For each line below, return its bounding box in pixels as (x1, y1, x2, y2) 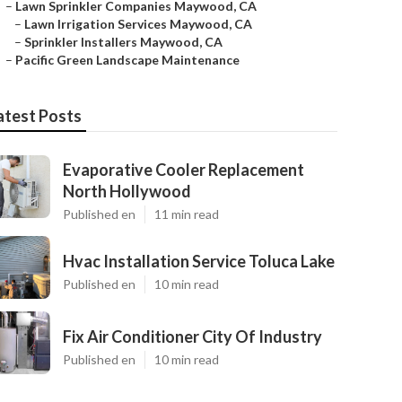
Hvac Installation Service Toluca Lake (63, 251, 335, 271)
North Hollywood (63, 181, 191, 201)
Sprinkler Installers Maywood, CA (24, 34, 223, 49)
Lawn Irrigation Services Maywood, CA (24, 16, 252, 31)
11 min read (154, 206, 219, 222)
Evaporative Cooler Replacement (63, 160, 304, 179)
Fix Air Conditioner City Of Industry (63, 327, 322, 346)
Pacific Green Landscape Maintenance (15, 52, 240, 67)
